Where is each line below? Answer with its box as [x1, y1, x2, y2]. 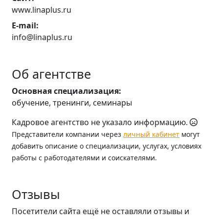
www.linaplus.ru [12, 4, 71, 15]
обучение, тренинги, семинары [12, 97, 132, 108]
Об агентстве [12, 66, 91, 82]
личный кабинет [123, 130, 179, 139]
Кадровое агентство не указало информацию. [12, 117, 190, 128]
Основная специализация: [12, 86, 121, 96]
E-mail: [12, 20, 39, 31]
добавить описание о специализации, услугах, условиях [12, 141, 201, 151]
